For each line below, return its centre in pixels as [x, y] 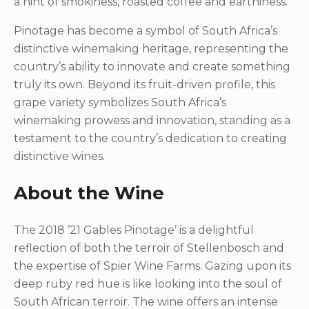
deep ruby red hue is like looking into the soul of [148, 283]
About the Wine [89, 193]
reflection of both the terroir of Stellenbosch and [149, 248]
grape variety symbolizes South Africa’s [120, 102]
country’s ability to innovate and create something [152, 66]
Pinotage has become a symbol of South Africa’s [146, 30]
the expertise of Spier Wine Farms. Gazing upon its [152, 266]
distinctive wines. [59, 156]
